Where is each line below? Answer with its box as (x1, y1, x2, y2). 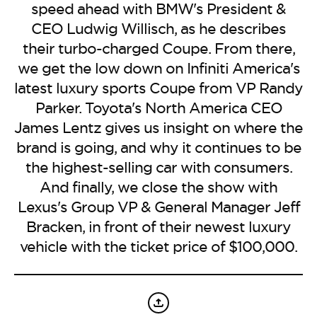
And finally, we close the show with (40, 178, 277, 197)
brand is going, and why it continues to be (16, 138, 301, 157)
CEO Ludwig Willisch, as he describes (31, 19, 286, 38)
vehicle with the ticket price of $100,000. (20, 237, 297, 256)
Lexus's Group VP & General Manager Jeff (17, 197, 300, 217)
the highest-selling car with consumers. (25, 158, 292, 177)
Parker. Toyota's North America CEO (35, 98, 282, 117)
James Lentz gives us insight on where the (14, 118, 303, 137)
